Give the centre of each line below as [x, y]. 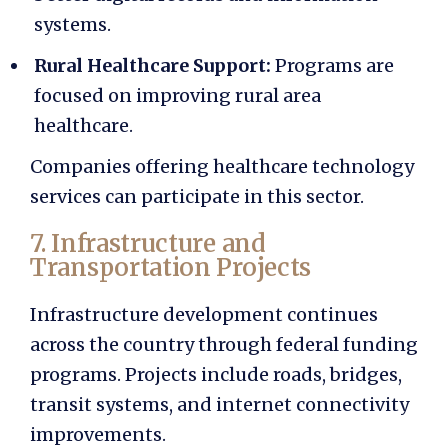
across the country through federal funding [224, 344]
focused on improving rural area [177, 96]
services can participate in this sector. [197, 196]
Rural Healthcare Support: [154, 66]
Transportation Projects [171, 267]
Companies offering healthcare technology [222, 166]
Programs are [334, 66]
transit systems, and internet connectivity [219, 404]
